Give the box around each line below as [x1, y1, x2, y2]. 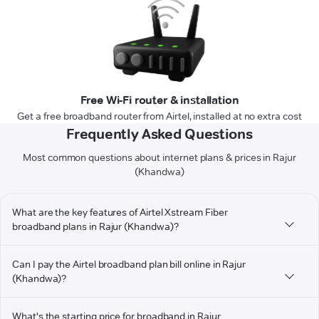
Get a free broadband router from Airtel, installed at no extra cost [17, 110, 302, 123]
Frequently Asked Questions [66, 125, 253, 143]
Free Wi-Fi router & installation [80, 93, 239, 108]
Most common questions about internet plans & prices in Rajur [23, 151, 296, 164]
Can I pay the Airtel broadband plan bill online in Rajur [12, 258, 246, 271]
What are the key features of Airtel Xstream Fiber [12, 206, 228, 219]
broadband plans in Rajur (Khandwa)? [12, 220, 179, 234]
